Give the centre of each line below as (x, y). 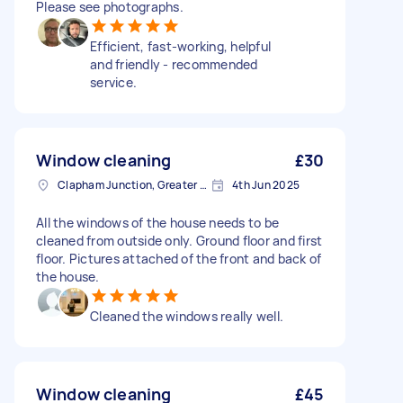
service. (113, 82)
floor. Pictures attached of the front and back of (179, 259)
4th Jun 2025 (266, 185)
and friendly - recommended (174, 64)
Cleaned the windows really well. (187, 316)
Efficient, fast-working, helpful (180, 46)
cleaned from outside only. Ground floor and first (179, 241)
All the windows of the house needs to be (157, 223)
